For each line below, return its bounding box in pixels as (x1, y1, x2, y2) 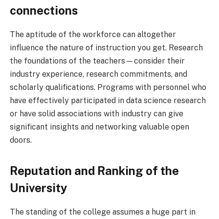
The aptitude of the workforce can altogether (10, 30, 176, 40)
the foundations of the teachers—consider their (10, 56, 185, 66)
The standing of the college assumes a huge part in (10, 207, 196, 217)
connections (10, 3, 78, 18)
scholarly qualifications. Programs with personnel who (10, 83, 206, 92)
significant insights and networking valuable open (10, 122, 189, 132)
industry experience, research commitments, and (10, 69, 187, 79)
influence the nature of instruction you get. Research (10, 43, 203, 53)
